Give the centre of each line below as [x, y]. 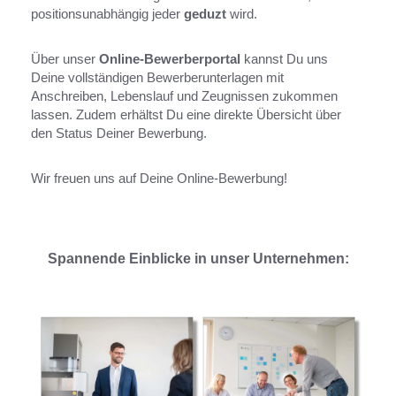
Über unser [65, 59]
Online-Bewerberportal [170, 59]
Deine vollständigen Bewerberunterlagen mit [157, 77]
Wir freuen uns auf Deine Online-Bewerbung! [159, 178]
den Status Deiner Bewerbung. [119, 133]
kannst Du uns [284, 59]
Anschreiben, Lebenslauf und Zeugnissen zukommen [184, 96]
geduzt [207, 14]
